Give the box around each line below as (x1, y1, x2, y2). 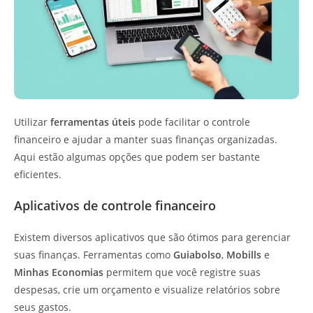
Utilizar (14, 115, 50, 129)
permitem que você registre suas (103, 265, 261, 279)
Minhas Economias (14, 265, 103, 279)
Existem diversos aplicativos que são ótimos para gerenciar (14, 230, 291, 244)
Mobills (226, 247, 261, 261)
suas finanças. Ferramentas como (14, 247, 173, 261)
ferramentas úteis (50, 115, 136, 129)
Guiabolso (173, 247, 221, 261)
